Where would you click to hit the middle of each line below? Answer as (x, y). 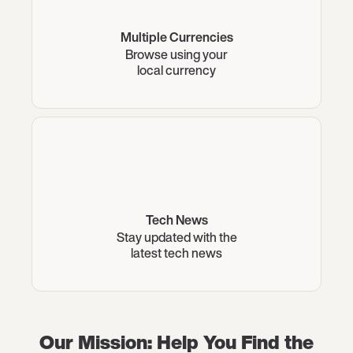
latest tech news (176, 253)
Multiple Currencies (176, 37)
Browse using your (176, 55)
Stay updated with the (176, 238)
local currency (176, 71)
